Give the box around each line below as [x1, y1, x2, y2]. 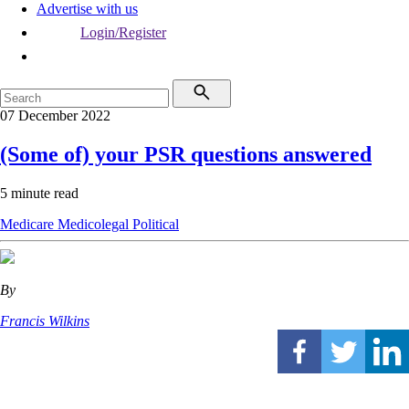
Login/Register [80, 25, 166, 40]
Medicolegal [58, 215, 132, 232]
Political [132, 215, 179, 232]
